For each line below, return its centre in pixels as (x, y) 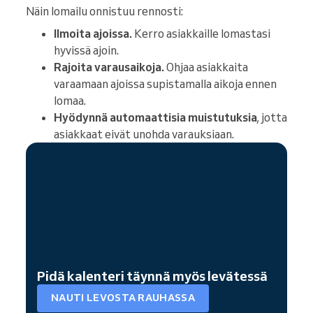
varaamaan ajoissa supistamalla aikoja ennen (165, 83)
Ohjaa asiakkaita (206, 67)
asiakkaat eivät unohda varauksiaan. (144, 134)
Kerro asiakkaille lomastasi (201, 33)
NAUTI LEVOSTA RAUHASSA (123, 298)
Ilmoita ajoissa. (93, 33)
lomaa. (70, 100)
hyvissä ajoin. (86, 50)
